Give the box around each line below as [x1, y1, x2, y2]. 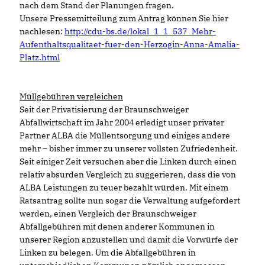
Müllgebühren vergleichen [20, 91, 123, 102]
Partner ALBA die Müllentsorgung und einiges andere [20, 130, 230, 141]
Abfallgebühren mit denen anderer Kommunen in [20, 221, 215, 232]
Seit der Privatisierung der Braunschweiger [20, 104, 189, 115]
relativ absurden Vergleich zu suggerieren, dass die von [20, 169, 236, 180]
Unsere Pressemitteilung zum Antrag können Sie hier [20, 12, 228, 24]
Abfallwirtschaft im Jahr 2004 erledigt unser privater [20, 117, 224, 128]
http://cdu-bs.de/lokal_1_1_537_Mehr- [64, 25, 216, 37]
